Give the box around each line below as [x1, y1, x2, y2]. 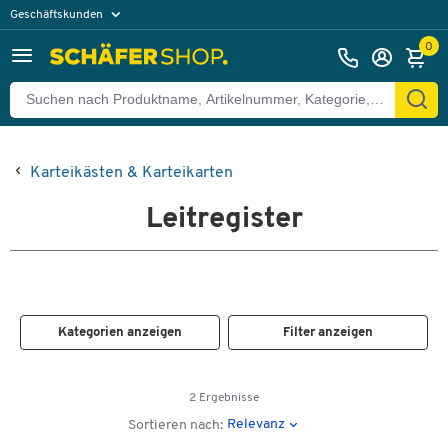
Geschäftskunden [10, 8, 106, 21]
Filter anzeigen [283, 326, 374, 339]
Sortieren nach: [128, 418, 224, 433]
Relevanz [227, 416, 286, 432]
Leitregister [145, 205, 303, 234]
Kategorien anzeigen [57, 326, 182, 339]
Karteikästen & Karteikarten [30, 165, 233, 181]
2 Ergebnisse [189, 392, 259, 404]
